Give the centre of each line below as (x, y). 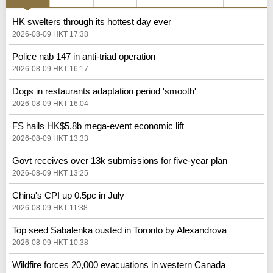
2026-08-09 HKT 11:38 (50, 207)
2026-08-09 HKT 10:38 (50, 242)
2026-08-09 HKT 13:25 (50, 173)
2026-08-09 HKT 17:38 (50, 34)
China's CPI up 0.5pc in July (68, 195)
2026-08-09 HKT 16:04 (50, 103)
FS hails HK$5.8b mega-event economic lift (98, 126)
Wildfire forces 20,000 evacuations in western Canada (119, 264)
